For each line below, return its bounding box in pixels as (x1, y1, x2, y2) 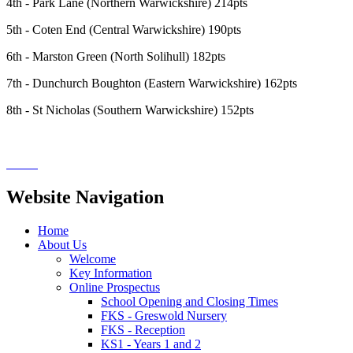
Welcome (69, 251, 116, 266)
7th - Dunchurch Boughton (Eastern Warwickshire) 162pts (6, 76, 297, 90)
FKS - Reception (101, 322, 185, 336)
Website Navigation (6, 186, 164, 207)
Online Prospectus (69, 280, 160, 294)
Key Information (69, 266, 152, 280)
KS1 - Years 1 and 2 (101, 336, 201, 351)
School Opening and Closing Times (101, 294, 278, 308)
